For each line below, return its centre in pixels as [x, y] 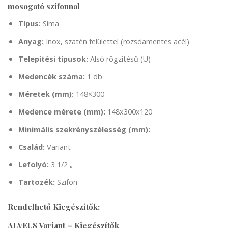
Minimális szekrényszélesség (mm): [84, 129]
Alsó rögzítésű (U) [120, 59]
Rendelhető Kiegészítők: [54, 207]
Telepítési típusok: [53, 59]
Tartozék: [36, 182]
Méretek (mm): [46, 94]
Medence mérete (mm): [62, 112]
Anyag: [32, 41]
